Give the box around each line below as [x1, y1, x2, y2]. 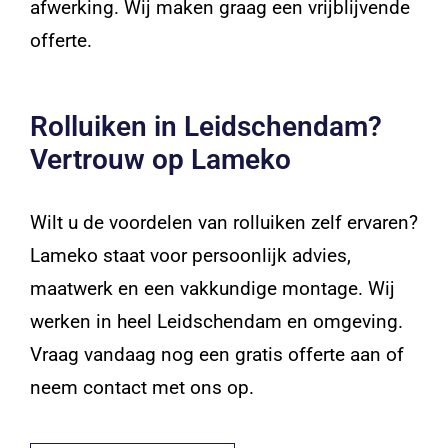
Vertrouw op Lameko [29, 142, 291, 176]
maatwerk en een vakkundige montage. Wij [29, 276, 395, 300]
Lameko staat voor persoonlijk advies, [29, 243, 351, 267]
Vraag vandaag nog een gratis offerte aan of [29, 342, 404, 366]
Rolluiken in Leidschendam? [29, 109, 382, 143]
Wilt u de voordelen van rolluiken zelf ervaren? [29, 210, 418, 234]
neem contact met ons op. [29, 375, 254, 399]
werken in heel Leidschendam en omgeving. [29, 309, 403, 333]
